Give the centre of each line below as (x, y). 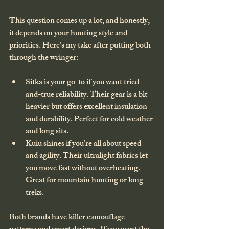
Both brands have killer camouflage (68, 218)
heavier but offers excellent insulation (87, 107)
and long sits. (47, 132)
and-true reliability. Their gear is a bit (87, 95)
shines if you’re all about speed (92, 144)
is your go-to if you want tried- (92, 83)
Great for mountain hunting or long (85, 181)
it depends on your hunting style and (69, 34)
